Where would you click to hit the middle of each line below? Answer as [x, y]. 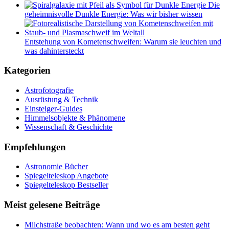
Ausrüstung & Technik [61, 99]
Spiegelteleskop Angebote [66, 176]
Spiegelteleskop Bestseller [66, 185]
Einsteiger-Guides [53, 109]
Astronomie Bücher [56, 167]
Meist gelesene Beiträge [52, 205]
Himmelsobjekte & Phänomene [75, 118]
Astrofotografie [49, 90]
